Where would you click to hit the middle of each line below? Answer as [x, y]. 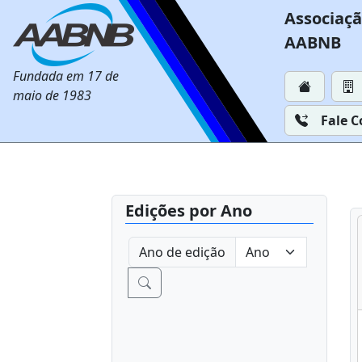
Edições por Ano [189, 210]
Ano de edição [182, 252]
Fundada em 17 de [66, 76]
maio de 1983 [52, 95]
